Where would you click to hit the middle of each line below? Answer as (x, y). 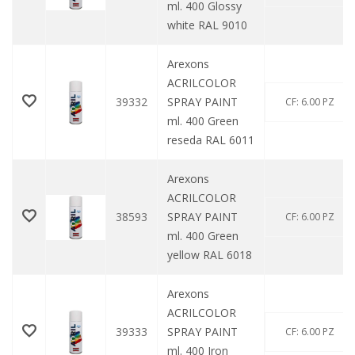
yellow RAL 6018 (210, 255)
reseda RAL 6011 (211, 140)
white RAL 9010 (207, 25)
